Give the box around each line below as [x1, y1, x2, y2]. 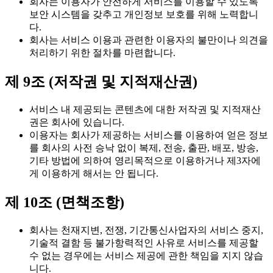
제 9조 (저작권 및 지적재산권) [5, 74, 197, 90]
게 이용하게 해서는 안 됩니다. [29, 168, 158, 179]
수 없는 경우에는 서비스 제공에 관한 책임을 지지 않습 [29, 250, 263, 261]
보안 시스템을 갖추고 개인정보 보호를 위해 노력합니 [29, 9, 258, 20]
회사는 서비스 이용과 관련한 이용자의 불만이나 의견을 [29, 35, 268, 46]
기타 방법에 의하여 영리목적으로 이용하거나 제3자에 [29, 155, 261, 166]
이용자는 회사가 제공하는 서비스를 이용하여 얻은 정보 [29, 130, 268, 141]
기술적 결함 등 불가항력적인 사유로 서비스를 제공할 [29, 237, 258, 248]
